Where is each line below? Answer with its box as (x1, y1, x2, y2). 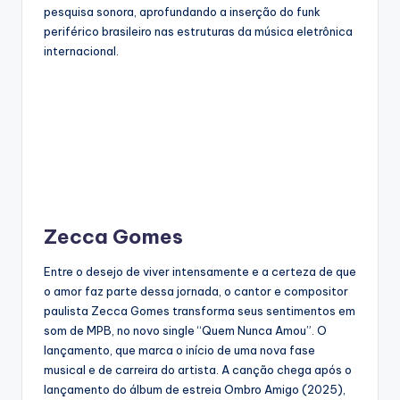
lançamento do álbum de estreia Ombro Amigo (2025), (44, 382, 346, 397)
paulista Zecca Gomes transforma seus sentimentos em (44, 304, 355, 319)
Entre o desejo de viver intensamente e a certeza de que (44, 264, 356, 279)
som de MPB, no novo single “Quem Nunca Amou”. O (44, 323, 327, 338)
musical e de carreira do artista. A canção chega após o (44, 362, 352, 378)
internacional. (44, 44, 119, 59)
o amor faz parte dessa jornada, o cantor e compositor (44, 284, 348, 299)
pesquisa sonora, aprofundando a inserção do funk (44, 4, 321, 20)
